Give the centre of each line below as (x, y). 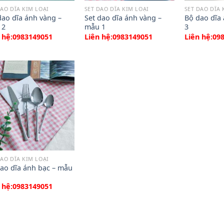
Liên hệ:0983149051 (118, 36)
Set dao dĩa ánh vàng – (123, 18)
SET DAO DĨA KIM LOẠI (116, 9)
